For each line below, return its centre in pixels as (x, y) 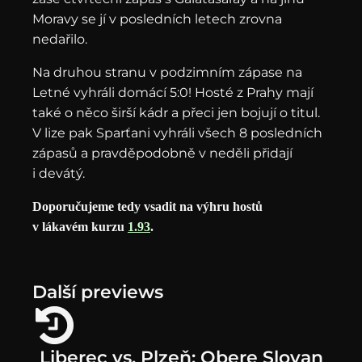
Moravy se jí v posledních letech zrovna (157, 19)
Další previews (98, 292)
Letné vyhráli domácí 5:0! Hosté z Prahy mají (173, 93)
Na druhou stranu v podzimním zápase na (167, 72)
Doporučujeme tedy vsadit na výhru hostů (147, 206)
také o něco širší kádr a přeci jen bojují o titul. (176, 113)
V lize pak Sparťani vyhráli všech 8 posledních (177, 133)
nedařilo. (60, 39)
